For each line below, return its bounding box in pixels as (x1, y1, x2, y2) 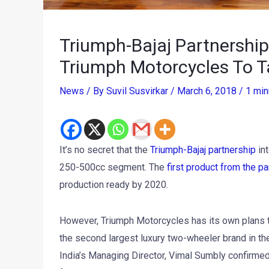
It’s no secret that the (59, 144, 150, 156)
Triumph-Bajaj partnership (150, 144, 256, 156)
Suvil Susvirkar (106, 85, 171, 97)
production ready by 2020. (59, 179, 168, 191)
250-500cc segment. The (59, 162, 167, 174)
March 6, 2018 (177, 85, 239, 97)
